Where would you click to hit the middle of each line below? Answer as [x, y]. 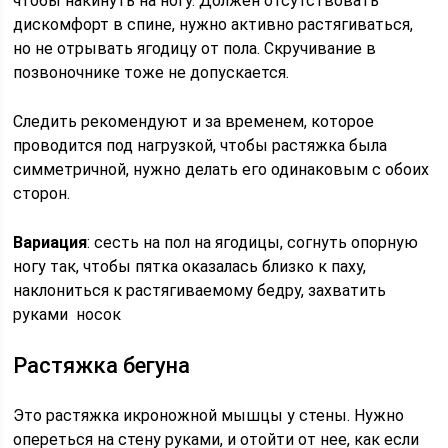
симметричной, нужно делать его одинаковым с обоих [221, 169]
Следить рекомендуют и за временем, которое [194, 121]
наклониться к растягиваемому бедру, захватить [200, 290]
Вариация [50, 242]
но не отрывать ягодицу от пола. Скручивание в [195, 48]
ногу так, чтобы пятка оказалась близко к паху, [190, 266]
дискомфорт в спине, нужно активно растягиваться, [213, 24]
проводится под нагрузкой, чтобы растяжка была [200, 145]
